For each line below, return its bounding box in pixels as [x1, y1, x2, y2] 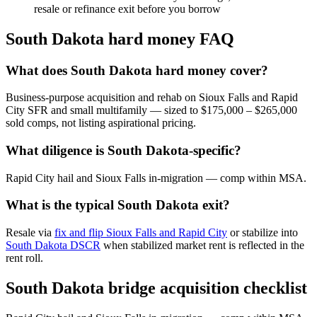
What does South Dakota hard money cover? [6, 62, 268, 78]
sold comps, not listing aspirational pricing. [6, 117, 196, 129]
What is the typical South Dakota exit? [6, 197, 230, 213]
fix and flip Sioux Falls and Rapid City [54, 226, 227, 239]
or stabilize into [227, 226, 298, 239]
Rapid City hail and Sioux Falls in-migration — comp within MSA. [6, 171, 306, 184]
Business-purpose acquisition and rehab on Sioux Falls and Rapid [6, 91, 298, 104]
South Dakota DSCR [6, 239, 100, 252]
